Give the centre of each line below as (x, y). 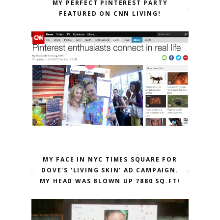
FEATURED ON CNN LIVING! (110, 13)
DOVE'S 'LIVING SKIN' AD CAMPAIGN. (110, 170)
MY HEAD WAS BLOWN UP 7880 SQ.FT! (110, 181)
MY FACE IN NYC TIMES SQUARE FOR (110, 159)
